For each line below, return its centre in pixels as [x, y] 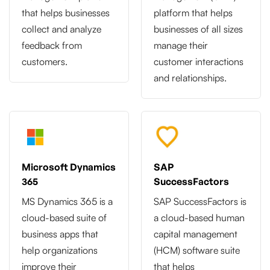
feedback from [52, 46]
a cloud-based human [199, 218]
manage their [181, 46]
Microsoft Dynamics [69, 167]
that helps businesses [66, 13]
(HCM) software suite [197, 250]
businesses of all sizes [198, 29]
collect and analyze [61, 29]
